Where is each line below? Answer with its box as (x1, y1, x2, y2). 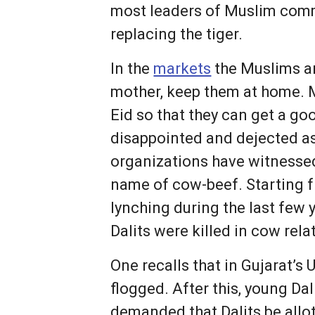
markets (153, 60, 212, 78)
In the (110, 60, 154, 78)
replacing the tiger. (110, 25, 243, 44)
